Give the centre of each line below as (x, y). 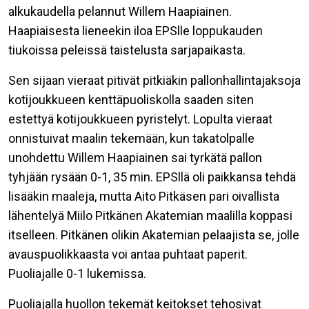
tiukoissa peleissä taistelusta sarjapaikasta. (127, 50)
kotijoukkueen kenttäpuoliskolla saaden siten (131, 100)
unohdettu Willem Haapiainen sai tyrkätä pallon (135, 158)
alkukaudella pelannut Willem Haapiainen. (120, 11)
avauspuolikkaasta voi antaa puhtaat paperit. (128, 254)
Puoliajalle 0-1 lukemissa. (77, 273)
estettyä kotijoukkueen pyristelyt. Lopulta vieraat (140, 119)
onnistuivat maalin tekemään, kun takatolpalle (131, 138)
